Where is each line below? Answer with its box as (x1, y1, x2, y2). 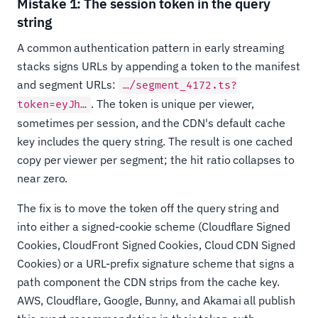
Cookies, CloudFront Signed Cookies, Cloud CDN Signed (17, 238, 295, 253)
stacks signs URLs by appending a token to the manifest (17, 59, 300, 74)
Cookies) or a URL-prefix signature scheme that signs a (17, 256, 295, 271)
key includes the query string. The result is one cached (17, 134, 292, 149)
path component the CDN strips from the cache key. (17, 275, 280, 290)
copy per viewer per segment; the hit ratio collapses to (17, 153, 295, 168)
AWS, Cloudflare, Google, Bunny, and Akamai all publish (17, 293, 295, 308)
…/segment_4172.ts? (122, 79, 237, 93)
